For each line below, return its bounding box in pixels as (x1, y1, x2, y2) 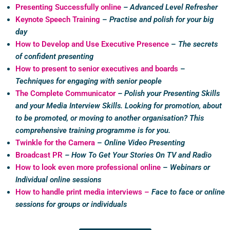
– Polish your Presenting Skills (118, 89, 220, 99)
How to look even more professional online (15, 163, 161, 172)
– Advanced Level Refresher (123, 3, 218, 12)
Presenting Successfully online (15, 3, 121, 12)
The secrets (178, 40, 218, 49)
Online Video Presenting (104, 138, 185, 148)
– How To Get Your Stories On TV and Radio (65, 150, 212, 160)
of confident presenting (15, 52, 93, 62)
